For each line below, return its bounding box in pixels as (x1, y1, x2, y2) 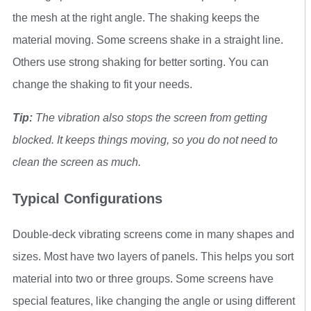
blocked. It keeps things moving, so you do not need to (12, 133, 278, 146)
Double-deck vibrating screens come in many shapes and (12, 228, 294, 240)
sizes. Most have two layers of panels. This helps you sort (12, 250, 294, 262)
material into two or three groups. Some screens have (12, 272, 274, 285)
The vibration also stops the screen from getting (33, 111, 267, 124)
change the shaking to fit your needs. (12, 78, 192, 90)
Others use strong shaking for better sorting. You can (12, 56, 269, 68)
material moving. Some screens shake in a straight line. (12, 33, 283, 46)
